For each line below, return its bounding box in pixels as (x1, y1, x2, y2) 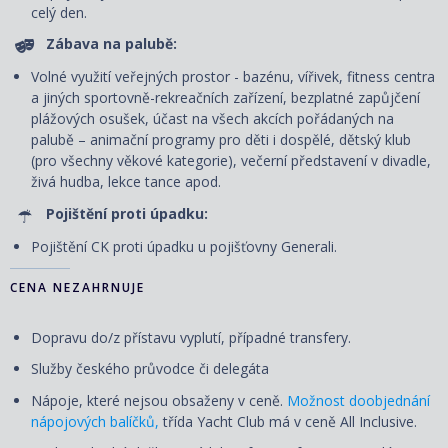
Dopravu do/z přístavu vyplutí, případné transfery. (31, 327, 355, 347)
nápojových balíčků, (31, 411, 159, 431)
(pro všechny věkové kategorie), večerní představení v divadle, (31, 151, 431, 171)
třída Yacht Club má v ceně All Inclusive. (159, 411, 417, 431)
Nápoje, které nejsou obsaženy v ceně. (31, 390, 287, 410)
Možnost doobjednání (287, 390, 430, 410)
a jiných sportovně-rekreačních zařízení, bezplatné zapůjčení (31, 88, 420, 108)
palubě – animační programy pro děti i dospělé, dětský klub (31, 130, 411, 150)
